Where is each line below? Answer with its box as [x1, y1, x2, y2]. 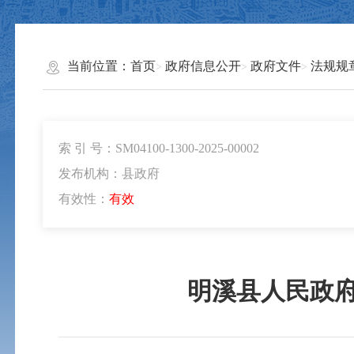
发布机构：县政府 [58, 167, 160, 181]
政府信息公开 [164, 58, 241, 73]
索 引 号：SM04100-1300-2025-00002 [58, 141, 259, 156]
